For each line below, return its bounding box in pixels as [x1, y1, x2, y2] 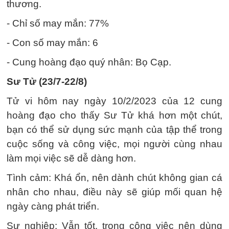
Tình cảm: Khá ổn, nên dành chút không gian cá [7, 172, 222, 184]
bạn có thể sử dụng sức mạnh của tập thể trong [7, 124, 222, 135]
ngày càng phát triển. [7, 201, 99, 212]
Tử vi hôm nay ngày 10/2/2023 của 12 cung [7, 96, 222, 107]
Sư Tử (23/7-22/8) [7, 76, 87, 87]
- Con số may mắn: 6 [7, 37, 98, 49]
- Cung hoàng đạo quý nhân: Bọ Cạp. [7, 57, 171, 68]
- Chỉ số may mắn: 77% [7, 18, 109, 29]
